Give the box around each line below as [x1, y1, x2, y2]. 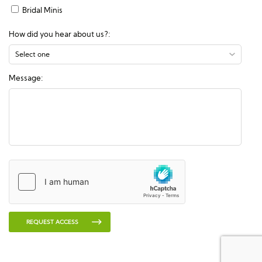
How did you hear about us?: [9, 29, 112, 39]
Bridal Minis [20, 5, 63, 15]
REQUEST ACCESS [26, 218, 78, 226]
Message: [9, 73, 43, 82]
